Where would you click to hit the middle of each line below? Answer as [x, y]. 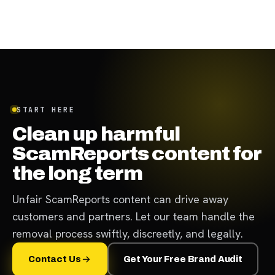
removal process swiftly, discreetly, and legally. [128, 234]
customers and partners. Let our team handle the [134, 216]
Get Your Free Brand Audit [183, 259]
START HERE [46, 109]
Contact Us [55, 259]
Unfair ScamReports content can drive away [120, 199]
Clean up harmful [96, 134]
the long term [78, 173]
